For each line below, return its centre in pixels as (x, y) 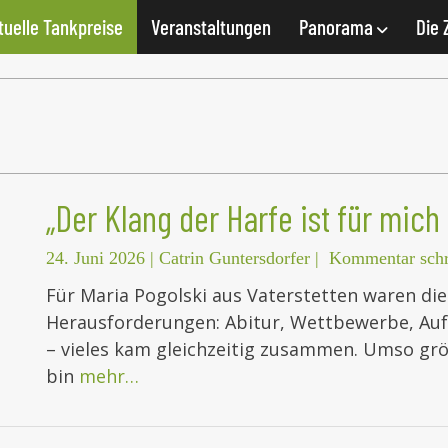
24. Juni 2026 (95, 258)
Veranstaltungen (211, 26)
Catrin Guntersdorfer (234, 258)
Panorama (338, 26)
